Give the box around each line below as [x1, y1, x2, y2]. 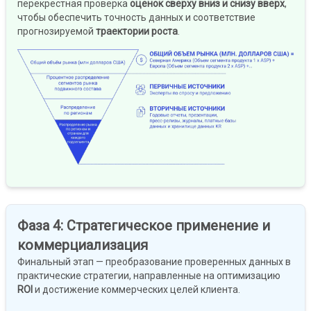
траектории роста [96, 26, 178, 37]
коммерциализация [17, 236, 148, 253]
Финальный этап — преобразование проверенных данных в [17, 255, 291, 267]
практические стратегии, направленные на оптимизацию [17, 269, 280, 281]
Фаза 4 [17, 217, 60, 234]
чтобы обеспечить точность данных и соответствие [17, 12, 255, 24]
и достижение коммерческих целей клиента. [33, 283, 240, 295]
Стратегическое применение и [67, 217, 270, 234]
